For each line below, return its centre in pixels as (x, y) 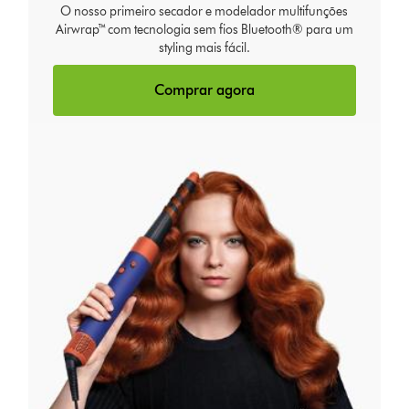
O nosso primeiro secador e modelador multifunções (204, 12)
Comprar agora (204, 90)
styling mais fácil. (204, 48)
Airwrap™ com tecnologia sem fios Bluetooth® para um (204, 30)
